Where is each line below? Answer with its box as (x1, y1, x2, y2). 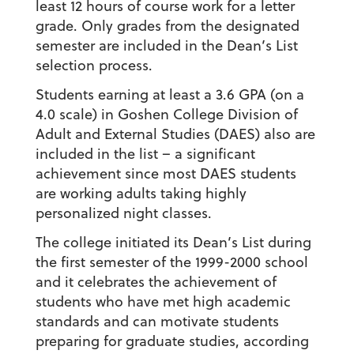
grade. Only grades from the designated (35, 16, 299, 36)
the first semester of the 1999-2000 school (35, 252, 308, 273)
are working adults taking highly (35, 183, 247, 204)
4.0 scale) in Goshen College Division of (35, 104, 298, 125)
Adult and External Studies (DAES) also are (35, 124, 315, 145)
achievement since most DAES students (35, 164, 296, 184)
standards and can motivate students (35, 311, 279, 332)
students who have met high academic (35, 292, 291, 312)
